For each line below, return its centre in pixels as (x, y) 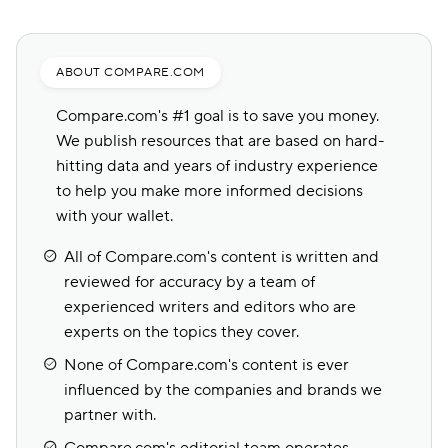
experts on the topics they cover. (181, 332)
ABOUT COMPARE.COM (130, 72)
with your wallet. (114, 216)
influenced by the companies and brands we (223, 390)
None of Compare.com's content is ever (206, 365)
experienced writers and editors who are (210, 307)
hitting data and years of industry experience (217, 166)
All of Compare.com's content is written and (221, 257)
